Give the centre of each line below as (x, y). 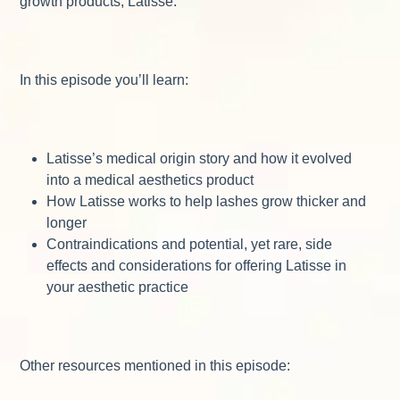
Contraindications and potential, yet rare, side (190, 244)
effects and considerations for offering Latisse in (197, 265)
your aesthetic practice (120, 287)
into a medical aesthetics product (152, 179)
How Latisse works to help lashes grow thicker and (207, 201)
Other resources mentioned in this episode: (155, 365)
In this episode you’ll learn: (104, 79)
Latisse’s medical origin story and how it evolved (200, 158)
